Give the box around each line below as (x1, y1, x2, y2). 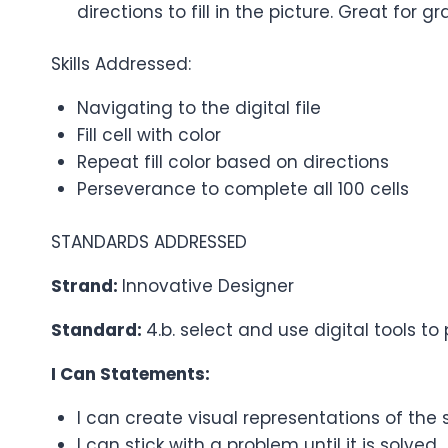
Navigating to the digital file (76, 96, 321, 121)
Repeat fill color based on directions (76, 150, 389, 175)
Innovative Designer (122, 273, 294, 298)
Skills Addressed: (51, 52, 191, 77)
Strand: (51, 273, 122, 298)
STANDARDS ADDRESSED (51, 229, 247, 254)
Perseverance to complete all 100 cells (76, 177, 409, 202)
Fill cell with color (76, 123, 221, 148)
